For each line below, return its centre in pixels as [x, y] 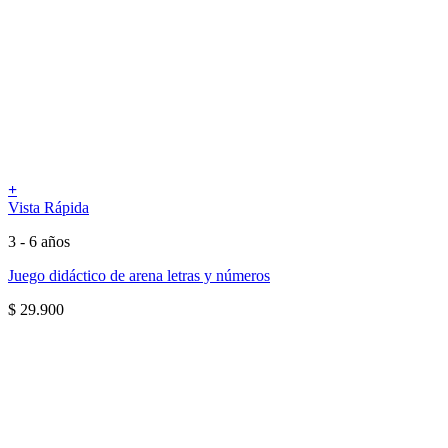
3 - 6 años [39, 241]
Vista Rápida [48, 207]
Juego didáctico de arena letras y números [139, 275]
